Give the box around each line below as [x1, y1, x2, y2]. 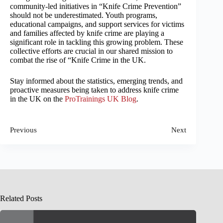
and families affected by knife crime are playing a [10, 28, 164, 37]
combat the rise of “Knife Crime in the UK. [10, 55, 146, 64]
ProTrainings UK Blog [65, 94, 136, 103]
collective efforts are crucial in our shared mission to [10, 46, 173, 55]
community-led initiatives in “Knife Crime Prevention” [10, 1, 181, 10]
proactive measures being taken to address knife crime [10, 85, 179, 94]
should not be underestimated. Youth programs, [10, 10, 157, 19]
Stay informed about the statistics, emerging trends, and [10, 76, 183, 85]
